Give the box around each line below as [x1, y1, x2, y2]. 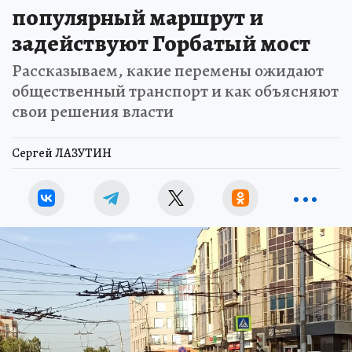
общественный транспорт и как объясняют [12, 79, 339, 103]
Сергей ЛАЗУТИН [12, 145, 112, 162]
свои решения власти [12, 100, 174, 123]
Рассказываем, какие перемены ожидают [12, 59, 324, 82]
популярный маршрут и [12, 2, 263, 33]
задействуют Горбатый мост [12, 27, 310, 59]
